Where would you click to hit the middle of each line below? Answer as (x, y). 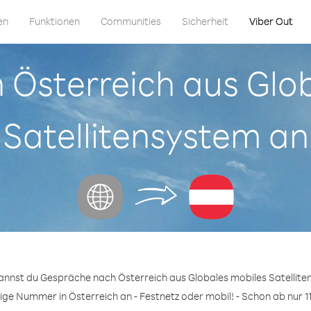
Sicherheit (205, 21)
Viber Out (271, 21)
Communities (131, 21)
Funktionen (54, 21)
